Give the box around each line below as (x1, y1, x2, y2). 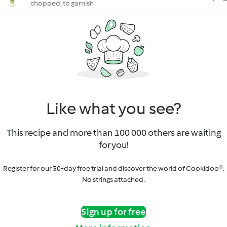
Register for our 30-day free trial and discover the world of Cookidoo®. (3, 164, 224, 173)
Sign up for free (81, 206, 146, 217)
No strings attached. (82, 175, 145, 184)
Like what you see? (46, 99, 181, 118)
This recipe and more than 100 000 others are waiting (6, 127, 221, 138)
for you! (98, 139, 129, 150)
